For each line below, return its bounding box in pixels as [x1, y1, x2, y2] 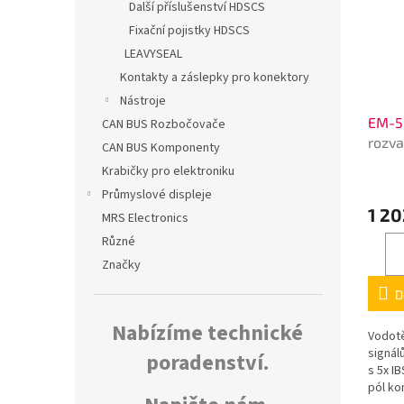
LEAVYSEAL [124, 45, 182, 64]
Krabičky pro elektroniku [102, 162, 234, 181]
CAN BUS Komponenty [102, 139, 220, 158]
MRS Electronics [102, 209, 188, 228]
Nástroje [120, 92, 166, 111]
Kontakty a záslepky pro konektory [120, 69, 309, 87]
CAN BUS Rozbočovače [102, 115, 225, 134]
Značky [102, 256, 141, 275]
